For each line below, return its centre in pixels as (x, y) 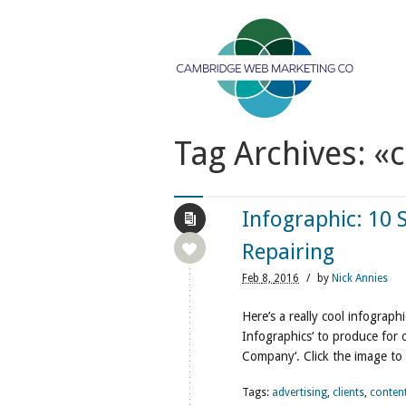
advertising (300, 392)
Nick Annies (360, 278)
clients (348, 392)
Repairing (288, 252)
